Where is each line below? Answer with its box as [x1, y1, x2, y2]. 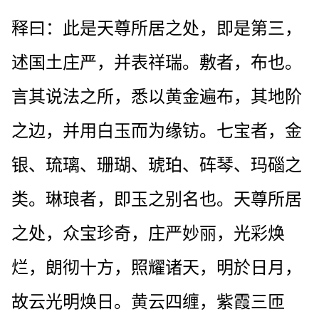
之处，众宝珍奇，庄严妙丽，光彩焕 [11, 224, 285, 243]
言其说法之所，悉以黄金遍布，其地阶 [11, 87, 302, 106]
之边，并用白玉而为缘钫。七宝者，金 [11, 121, 302, 140]
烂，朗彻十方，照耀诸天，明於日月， [11, 258, 302, 277]
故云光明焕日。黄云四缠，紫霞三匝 [11, 292, 285, 311]
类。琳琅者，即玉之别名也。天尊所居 [11, 189, 302, 209]
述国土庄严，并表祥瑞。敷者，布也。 [11, 53, 302, 72]
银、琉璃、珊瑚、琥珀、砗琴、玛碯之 [11, 155, 302, 174]
